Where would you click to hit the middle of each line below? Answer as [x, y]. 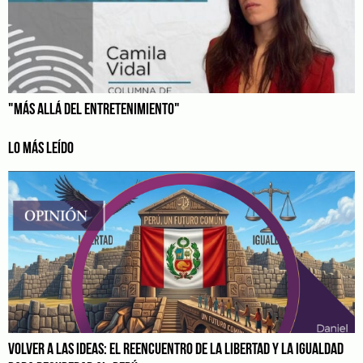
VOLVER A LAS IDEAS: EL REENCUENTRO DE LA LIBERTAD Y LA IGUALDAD [176, 350]
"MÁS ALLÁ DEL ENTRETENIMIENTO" [94, 111]
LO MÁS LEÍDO [41, 149]
